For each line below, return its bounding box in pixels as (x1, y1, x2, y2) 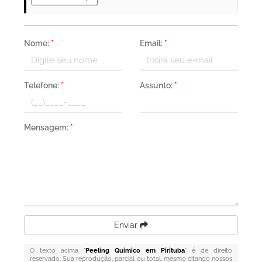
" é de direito (184, 247, 232, 254)
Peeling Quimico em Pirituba (85, 247, 185, 254)
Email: (140, 39, 164, 48)
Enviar (114, 220, 140, 230)
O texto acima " (30, 247, 86, 254)
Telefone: (24, 81, 61, 90)
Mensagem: (24, 123, 71, 132)
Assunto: (140, 81, 174, 90)
